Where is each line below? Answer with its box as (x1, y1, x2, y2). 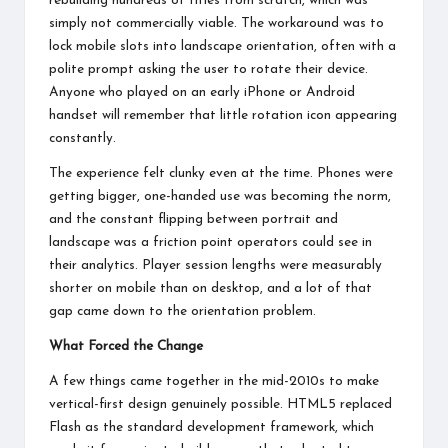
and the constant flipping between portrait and (49, 212, 338, 226)
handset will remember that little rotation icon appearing (49, 108, 397, 122)
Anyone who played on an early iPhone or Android (49, 85, 355, 99)
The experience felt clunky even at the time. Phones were (49, 166, 393, 180)
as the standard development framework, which (81, 420, 374, 434)
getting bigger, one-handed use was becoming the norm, (49, 189, 391, 203)
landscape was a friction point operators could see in (49, 235, 372, 249)
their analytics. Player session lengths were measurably (49, 258, 382, 272)
